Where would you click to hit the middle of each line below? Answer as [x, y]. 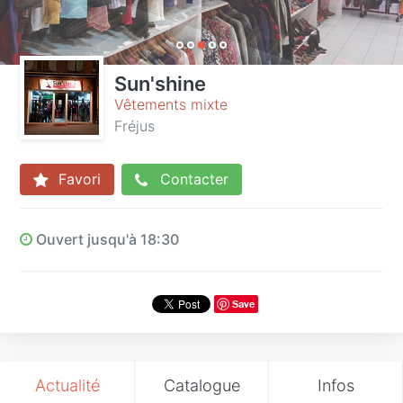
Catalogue [201, 385]
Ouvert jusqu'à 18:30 [106, 239]
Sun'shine [160, 84]
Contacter [192, 179]
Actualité [67, 385]
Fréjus [134, 126]
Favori [77, 179]
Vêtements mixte [171, 104]
